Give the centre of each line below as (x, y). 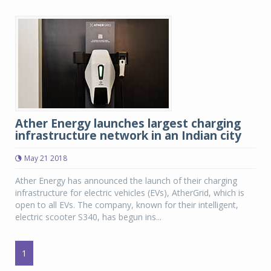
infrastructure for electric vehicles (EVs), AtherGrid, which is (130, 193)
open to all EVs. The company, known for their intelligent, (127, 205)
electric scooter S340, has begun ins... (88, 217)
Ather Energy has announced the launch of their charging (126, 181)
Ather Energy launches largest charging (128, 123)
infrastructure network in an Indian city (128, 135)
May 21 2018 (46, 158)
